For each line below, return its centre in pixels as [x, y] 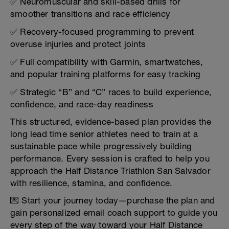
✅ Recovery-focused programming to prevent [102, 32]
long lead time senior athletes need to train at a [104, 134]
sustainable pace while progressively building [101, 146]
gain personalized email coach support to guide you [114, 213]
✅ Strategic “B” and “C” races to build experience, [111, 92]
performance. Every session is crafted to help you [110, 158]
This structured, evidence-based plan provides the [111, 122]
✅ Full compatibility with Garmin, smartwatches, [107, 62]
